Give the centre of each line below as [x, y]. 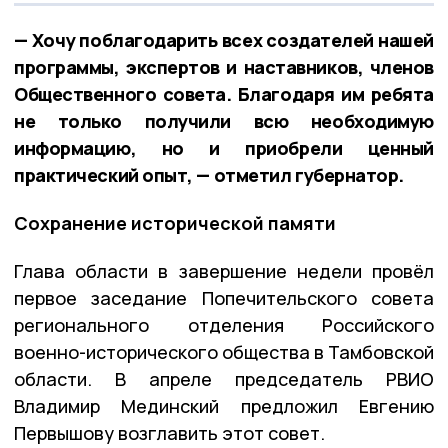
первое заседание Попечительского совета [224, 298]
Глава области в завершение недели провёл [224, 271]
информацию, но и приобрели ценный [224, 148]
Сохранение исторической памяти [175, 223]
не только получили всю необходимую [224, 121]
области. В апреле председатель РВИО [224, 379]
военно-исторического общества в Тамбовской [224, 352]
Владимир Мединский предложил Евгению [224, 406]
